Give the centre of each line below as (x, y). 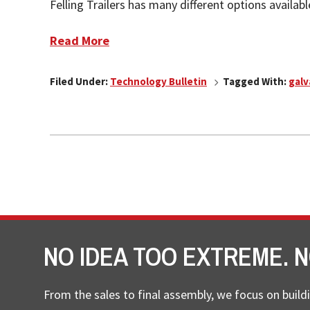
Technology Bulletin (158, 81)
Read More (80, 40)
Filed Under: (80, 81)
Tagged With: (256, 81)
